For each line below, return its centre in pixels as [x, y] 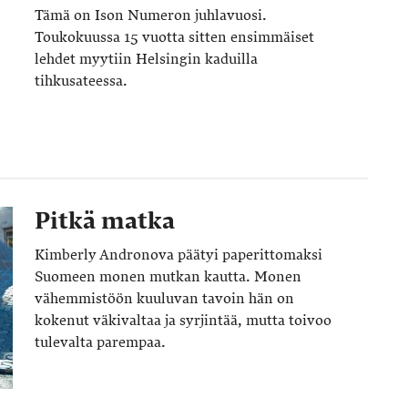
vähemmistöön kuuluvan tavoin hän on [164, 299]
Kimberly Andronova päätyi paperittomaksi [178, 255]
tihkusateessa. [81, 81]
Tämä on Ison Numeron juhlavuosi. [151, 15]
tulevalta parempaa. [100, 342]
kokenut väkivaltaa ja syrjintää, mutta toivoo [183, 321]
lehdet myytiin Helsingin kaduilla [146, 59]
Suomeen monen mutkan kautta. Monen [168, 277]
